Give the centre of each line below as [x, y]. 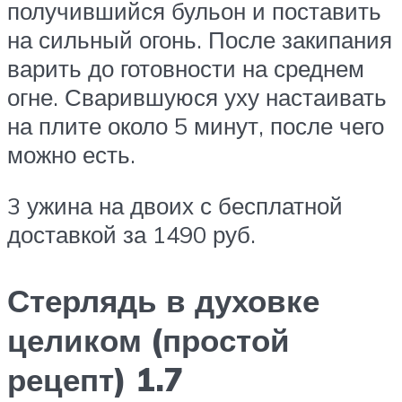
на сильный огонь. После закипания [200, 39]
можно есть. [71, 154]
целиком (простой [149, 340]
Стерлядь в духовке [163, 300]
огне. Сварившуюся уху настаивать [197, 96]
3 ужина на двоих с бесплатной [175, 206]
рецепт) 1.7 [95, 379]
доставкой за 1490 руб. [131, 235]
